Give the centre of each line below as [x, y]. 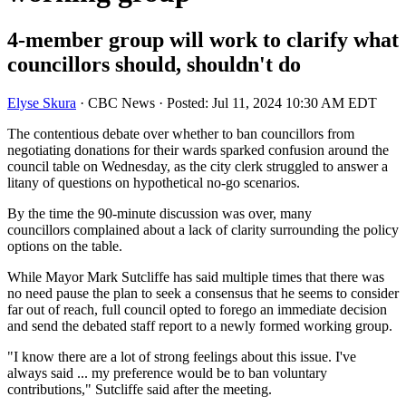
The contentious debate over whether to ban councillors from [181, 134]
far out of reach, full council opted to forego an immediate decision [197, 310]
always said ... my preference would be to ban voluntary [167, 373]
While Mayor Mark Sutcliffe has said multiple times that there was [196, 277]
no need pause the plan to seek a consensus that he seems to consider [203, 294]
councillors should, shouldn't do [154, 65]
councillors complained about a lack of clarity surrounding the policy [203, 230]
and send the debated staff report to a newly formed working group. [202, 326]
